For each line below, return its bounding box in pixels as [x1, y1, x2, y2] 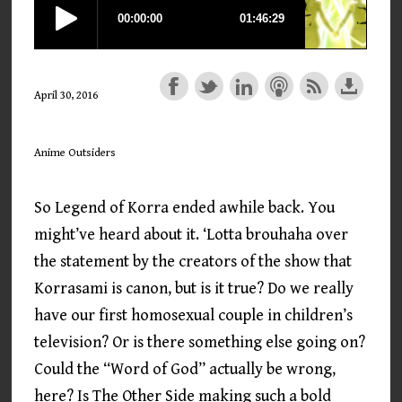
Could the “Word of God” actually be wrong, [34, 360, 336, 379]
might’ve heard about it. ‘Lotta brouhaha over [34, 225, 349, 244]
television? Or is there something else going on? [34, 333, 366, 352]
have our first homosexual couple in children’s [34, 306, 354, 325]
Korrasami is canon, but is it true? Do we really [34, 279, 354, 298]
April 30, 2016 [34, 89, 99, 102]
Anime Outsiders [34, 145, 117, 160]
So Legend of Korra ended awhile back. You [34, 198, 336, 217]
